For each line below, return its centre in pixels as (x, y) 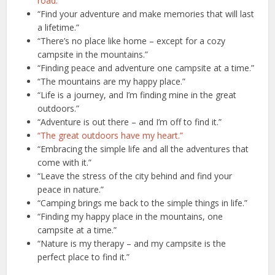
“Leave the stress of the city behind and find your (135, 176)
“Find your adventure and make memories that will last (146, 14)
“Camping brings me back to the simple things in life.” (143, 203)
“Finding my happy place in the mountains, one (130, 217)
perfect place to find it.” (84, 257)
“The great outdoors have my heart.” (110, 136)
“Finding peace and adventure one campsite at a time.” (146, 68)
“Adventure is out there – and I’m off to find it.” (130, 122)
